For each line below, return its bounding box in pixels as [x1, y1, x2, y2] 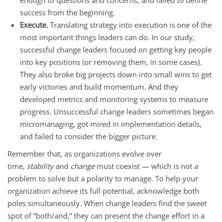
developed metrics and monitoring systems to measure [20, 94, 208, 104]
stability [27, 161, 54, 171]
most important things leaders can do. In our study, [20, 32, 195, 42]
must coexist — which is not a [95, 161, 198, 171]
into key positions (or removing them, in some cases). [20, 56, 202, 67]
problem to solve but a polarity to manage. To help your [7, 173, 198, 183]
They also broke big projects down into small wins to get [20, 69, 212, 79]
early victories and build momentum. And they [20, 81, 178, 92]
